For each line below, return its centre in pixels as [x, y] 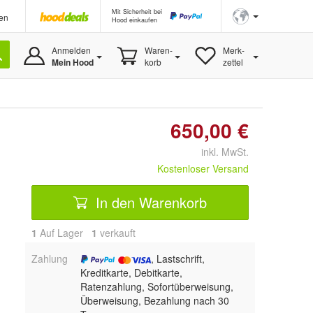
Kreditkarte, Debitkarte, [131, 272]
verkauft [116, 233]
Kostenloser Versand [203, 168]
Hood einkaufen [134, 20]
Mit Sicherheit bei [137, 12]
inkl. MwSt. [219, 152]
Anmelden [71, 50]
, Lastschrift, [177, 259]
